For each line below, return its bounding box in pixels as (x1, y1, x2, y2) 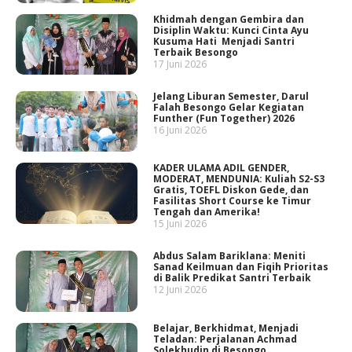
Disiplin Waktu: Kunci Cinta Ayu (153, 23, 310, 37)
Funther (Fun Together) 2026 (153, 111, 295, 125)
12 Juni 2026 (153, 283, 207, 297)
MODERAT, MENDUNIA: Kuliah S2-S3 (153, 172, 325, 186)
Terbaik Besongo (153, 45, 239, 59)
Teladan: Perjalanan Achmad (153, 332, 298, 346)
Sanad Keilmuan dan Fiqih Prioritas (153, 260, 329, 274)
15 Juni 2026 (153, 217, 207, 231)
